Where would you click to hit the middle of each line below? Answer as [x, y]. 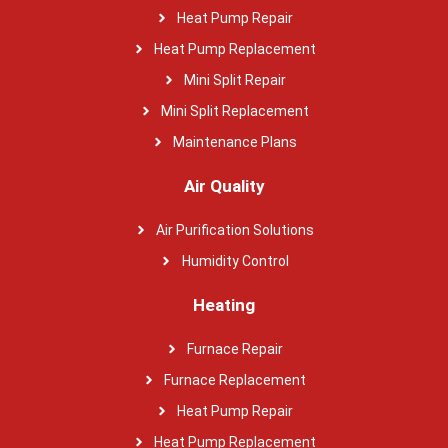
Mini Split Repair [235, 79]
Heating [224, 304]
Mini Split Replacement [235, 110]
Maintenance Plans [235, 141]
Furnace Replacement [235, 379]
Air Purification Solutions [235, 229]
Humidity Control [235, 260]
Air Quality [224, 185]
